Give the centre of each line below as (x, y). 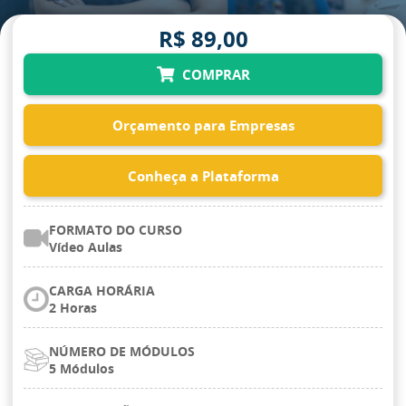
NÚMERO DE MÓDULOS (122, 351)
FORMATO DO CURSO (116, 230)
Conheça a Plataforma (203, 176)
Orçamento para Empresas (203, 125)
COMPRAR (212, 74)
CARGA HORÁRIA (102, 290)
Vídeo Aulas (86, 247)
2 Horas (73, 308)
